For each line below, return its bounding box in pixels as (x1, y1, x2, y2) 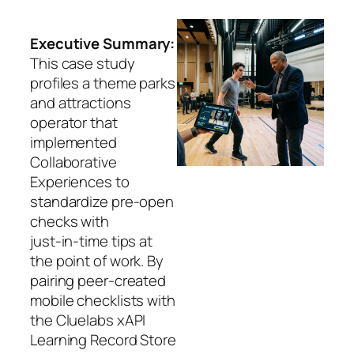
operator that (30, 111, 118, 133)
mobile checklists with (30, 289, 175, 311)
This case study (30, 52, 135, 73)
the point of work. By (30, 250, 164, 271)
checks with (30, 210, 109, 232)
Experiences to (30, 171, 130, 192)
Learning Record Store (30, 329, 176, 350)
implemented (30, 131, 117, 153)
